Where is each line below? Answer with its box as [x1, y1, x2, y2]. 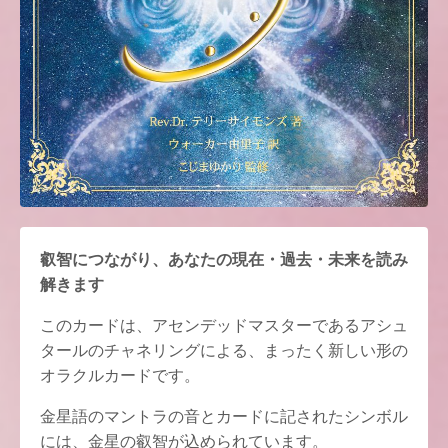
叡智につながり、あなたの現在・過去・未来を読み [40, 247, 408, 270]
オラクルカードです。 [40, 363, 200, 386]
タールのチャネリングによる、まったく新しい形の [40, 338, 408, 361]
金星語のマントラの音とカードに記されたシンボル [40, 404, 408, 427]
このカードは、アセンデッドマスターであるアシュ [40, 313, 408, 336]
